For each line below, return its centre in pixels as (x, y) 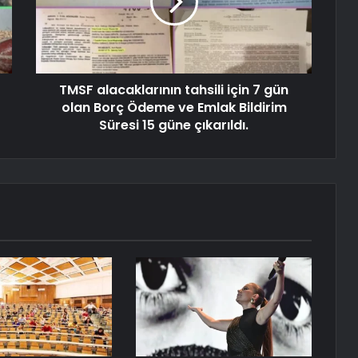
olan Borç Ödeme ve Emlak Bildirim (174, 108)
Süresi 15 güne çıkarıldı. (174, 125)
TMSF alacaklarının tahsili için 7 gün (174, 90)
